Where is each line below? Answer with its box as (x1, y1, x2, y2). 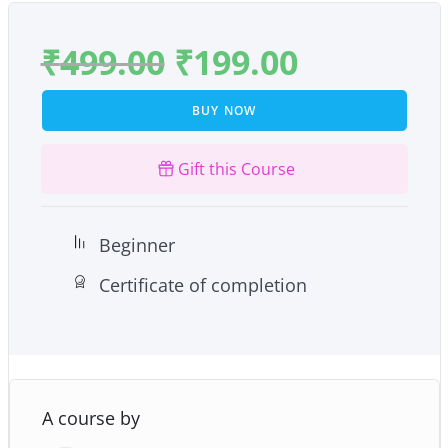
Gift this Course (177, 157, 295, 180)
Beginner (98, 232, 175, 257)
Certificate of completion (98, 272, 307, 297)
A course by (41, 405, 140, 430)
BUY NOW (191, 101, 257, 119)
